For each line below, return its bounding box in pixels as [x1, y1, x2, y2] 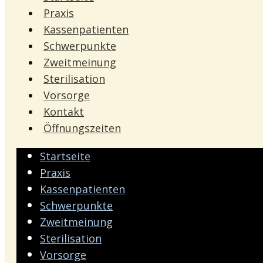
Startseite [40, 149, 90, 163]
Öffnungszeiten [43, 121, 121, 135]
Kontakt [43, 104, 84, 119]
